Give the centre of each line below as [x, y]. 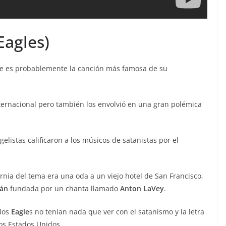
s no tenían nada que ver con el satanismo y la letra [117, 212]
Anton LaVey [142, 189]
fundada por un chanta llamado [64, 189]
